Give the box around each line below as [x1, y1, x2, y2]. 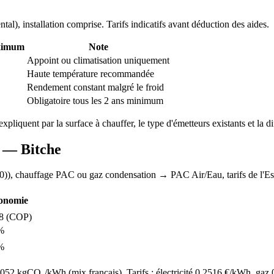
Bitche [21, 141, 61, 157]
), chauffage [7, 169, 56, 180]
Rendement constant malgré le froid [27, 81, 164, 92]
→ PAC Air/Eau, [156, 169, 227, 180]
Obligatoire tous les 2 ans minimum [27, 95, 163, 106]
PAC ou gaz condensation [56, 169, 156, 180]
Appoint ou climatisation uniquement [27, 54, 169, 65]
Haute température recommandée [27, 68, 154, 79]
